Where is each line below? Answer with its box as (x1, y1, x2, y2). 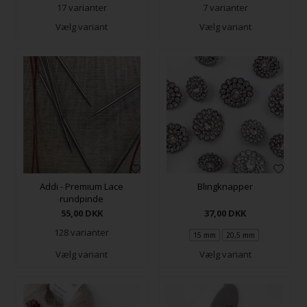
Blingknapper (197, 180, 254, 193)
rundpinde (60, 193, 104, 206)
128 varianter (54, 226, 110, 239)
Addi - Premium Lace (40, 180, 124, 193)
